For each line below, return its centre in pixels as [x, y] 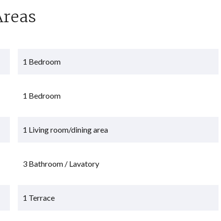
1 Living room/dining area [66, 129]
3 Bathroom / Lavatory [61, 163]
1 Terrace [39, 197]
